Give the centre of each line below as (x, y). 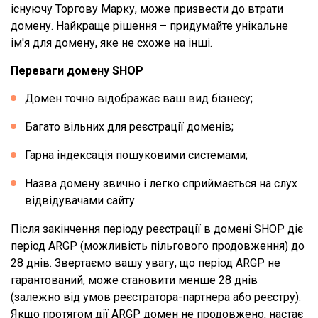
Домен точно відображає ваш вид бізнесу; (139, 98)
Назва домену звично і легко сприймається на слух (161, 183)
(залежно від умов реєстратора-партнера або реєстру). (156, 297)
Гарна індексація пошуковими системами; (136, 155)
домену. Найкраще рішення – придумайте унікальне (149, 26)
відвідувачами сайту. (81, 201)
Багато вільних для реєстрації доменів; (129, 127)
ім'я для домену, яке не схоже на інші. (111, 43)
